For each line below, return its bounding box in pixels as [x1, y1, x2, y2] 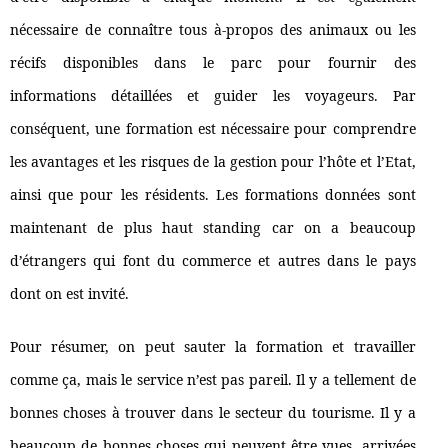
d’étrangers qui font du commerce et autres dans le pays [10, 251, 416, 271]
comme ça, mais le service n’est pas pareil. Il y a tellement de [10, 370, 416, 390]
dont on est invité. [10, 284, 129, 304]
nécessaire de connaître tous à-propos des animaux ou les [10, 20, 416, 40]
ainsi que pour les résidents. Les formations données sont [10, 185, 416, 205]
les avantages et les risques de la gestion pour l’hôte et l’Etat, [10, 152, 416, 172]
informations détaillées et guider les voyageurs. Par [10, 86, 416, 106]
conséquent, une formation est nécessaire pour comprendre [10, 119, 416, 139]
